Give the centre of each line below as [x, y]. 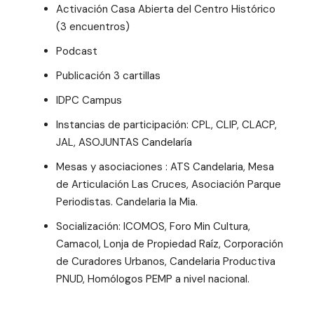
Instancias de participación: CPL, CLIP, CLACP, [166, 124]
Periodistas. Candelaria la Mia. [127, 202]
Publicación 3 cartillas [108, 75]
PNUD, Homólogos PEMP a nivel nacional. [153, 279]
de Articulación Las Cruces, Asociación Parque [169, 184]
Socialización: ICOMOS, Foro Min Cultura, [153, 226]
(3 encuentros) [93, 26]
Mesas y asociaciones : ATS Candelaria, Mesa [165, 166]
